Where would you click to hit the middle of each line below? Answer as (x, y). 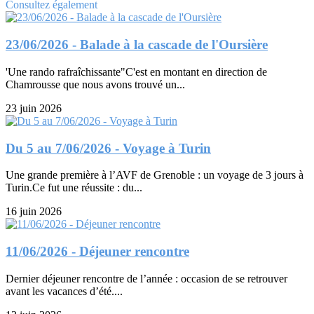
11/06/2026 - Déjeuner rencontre (97, 252)
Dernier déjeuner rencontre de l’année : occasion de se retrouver (146, 278)
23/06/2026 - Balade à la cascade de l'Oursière (137, 45)
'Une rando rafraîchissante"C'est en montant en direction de (136, 71)
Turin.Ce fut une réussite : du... (74, 188)
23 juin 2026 (34, 108)
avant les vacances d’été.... (64, 291)
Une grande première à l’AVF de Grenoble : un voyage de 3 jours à (155, 175)
